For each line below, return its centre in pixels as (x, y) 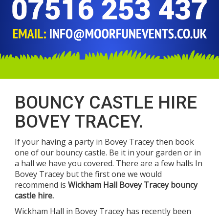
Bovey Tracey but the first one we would (88, 174)
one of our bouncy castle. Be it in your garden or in (108, 153)
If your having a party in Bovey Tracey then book (104, 142)
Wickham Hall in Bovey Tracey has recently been (103, 211)
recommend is (41, 185)
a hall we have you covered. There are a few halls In (109, 164)
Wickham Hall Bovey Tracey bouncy (133, 185)
